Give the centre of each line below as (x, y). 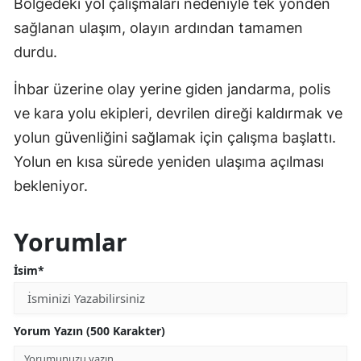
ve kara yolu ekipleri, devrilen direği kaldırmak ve (178, 114)
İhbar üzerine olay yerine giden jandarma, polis (172, 89)
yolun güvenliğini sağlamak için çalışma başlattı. (175, 138)
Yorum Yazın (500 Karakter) (89, 331)
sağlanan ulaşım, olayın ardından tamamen (158, 28)
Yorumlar (71, 243)
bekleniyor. (51, 186)
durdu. (35, 52)
